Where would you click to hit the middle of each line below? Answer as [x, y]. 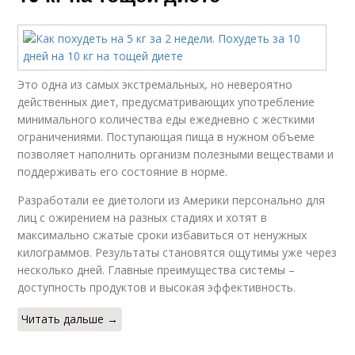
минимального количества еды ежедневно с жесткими [166, 119]
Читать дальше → [70, 319]
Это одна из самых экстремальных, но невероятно [155, 84]
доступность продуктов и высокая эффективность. [157, 287]
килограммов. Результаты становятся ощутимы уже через [177, 252]
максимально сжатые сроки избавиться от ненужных [162, 235]
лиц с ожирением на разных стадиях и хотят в [143, 217]
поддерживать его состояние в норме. [123, 171]
